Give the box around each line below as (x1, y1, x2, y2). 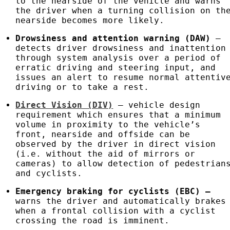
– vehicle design (113, 100, 201, 110)
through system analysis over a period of (15, 53, 221, 63)
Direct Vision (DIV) (15, 100, 113, 110)
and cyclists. (15, 168, 83, 179)
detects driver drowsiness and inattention (15, 43, 226, 53)
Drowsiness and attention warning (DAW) (15, 33, 211, 44)
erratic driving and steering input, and (15, 63, 216, 73)
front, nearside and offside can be (15, 129, 190, 140)
